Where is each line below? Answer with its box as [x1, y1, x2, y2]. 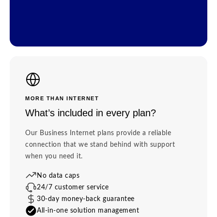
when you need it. [25, 153, 83, 160]
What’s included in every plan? [25, 107, 156, 118]
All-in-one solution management [37, 207, 139, 214]
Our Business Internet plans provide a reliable [25, 129, 171, 137]
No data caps [37, 172, 79, 179]
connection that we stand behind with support [25, 141, 175, 148]
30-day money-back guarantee [37, 195, 135, 202]
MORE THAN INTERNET [25, 95, 99, 101]
